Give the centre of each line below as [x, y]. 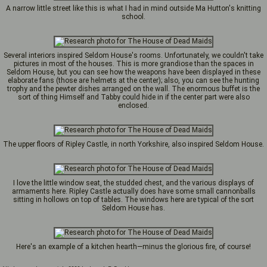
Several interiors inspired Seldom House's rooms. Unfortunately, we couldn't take [133, 55]
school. [133, 17]
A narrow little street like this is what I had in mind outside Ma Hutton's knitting [133, 8]
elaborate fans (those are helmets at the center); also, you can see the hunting [133, 80]
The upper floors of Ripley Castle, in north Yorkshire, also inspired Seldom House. [133, 144]
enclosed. [133, 105]
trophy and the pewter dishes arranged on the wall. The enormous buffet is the [133, 89]
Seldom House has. [133, 208]
